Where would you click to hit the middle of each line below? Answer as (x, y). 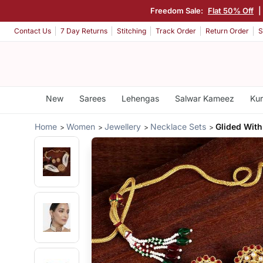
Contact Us (33, 31)
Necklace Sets (178, 126)
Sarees (92, 98)
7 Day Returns (84, 31)
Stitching (131, 31)
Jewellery (123, 126)
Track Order (176, 31)
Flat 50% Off (231, 10)
